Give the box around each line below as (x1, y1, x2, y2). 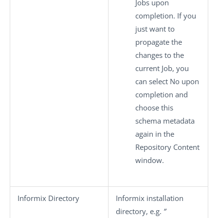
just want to (135, 23, 175, 34)
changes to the (135, 50, 184, 60)
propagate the (135, 36, 182, 47)
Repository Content (135, 142, 200, 152)
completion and (135, 89, 188, 99)
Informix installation (116, 193, 183, 203)
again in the (135, 128, 174, 139)
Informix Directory (18, 193, 79, 203)
